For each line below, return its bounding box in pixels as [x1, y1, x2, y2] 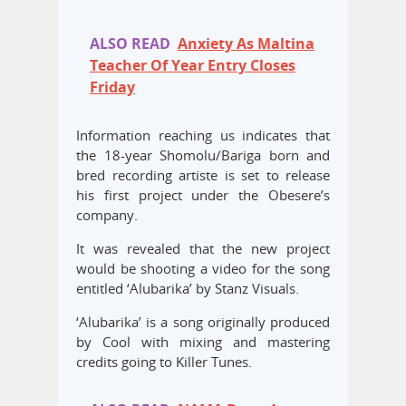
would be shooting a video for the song [76, 259, 330, 278]
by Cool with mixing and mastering [76, 333, 330, 352]
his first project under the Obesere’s [76, 186, 330, 205]
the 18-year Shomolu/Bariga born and [76, 146, 330, 165]
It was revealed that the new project [76, 239, 330, 258]
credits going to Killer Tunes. [76, 353, 252, 372]
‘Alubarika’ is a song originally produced [76, 313, 330, 332]
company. [76, 206, 138, 225]
